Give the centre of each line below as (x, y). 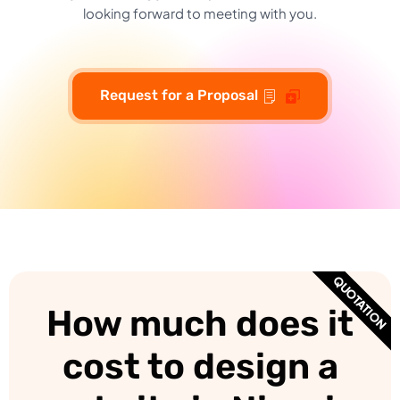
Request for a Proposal (179, 95)
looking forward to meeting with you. (200, 12)
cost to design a (200, 366)
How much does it (200, 323)
